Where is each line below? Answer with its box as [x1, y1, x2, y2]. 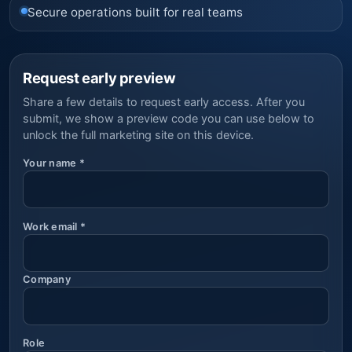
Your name [23, 156, 79, 169]
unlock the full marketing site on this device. [23, 127, 254, 141]
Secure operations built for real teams [27, 4, 244, 20]
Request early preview [23, 69, 176, 87]
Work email [23, 220, 80, 233]
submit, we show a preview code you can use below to [23, 111, 314, 125]
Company [23, 273, 71, 286]
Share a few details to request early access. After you [23, 94, 305, 108]
